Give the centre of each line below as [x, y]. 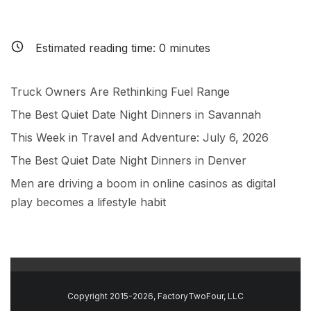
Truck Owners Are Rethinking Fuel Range [120, 92]
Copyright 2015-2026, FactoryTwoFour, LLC [155, 296]
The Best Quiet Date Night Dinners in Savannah [136, 115]
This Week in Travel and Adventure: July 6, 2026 [140, 138]
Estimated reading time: [97, 48]
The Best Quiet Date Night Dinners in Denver [128, 161]
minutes [188, 48]
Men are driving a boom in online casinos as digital [143, 184]
